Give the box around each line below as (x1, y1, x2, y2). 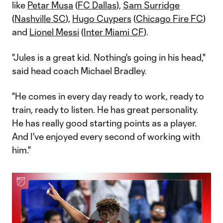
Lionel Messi (29, 26, 79, 37)
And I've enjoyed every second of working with (12, 131, 200, 142)
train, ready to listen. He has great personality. (12, 104, 198, 115)
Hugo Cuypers (72, 13, 131, 24)
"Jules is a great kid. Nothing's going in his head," (12, 52, 206, 63)
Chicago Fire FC (136, 13, 203, 24)
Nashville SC (14, 13, 66, 24)
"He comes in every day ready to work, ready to (12, 91, 204, 102)
